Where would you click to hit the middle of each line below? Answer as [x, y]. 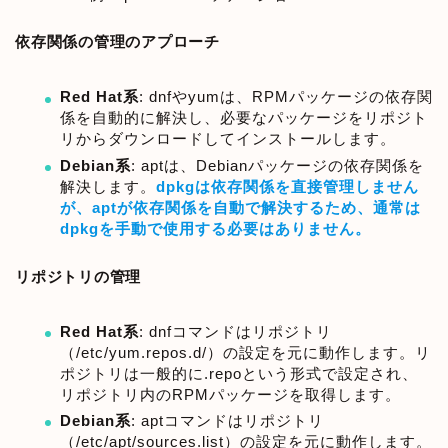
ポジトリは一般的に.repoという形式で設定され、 [239, 373]
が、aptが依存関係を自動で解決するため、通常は [240, 207]
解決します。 [108, 186]
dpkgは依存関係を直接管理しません [287, 186]
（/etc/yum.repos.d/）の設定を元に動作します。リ [245, 352]
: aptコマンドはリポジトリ [227, 420]
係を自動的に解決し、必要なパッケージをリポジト [244, 118]
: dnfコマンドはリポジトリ [235, 331]
